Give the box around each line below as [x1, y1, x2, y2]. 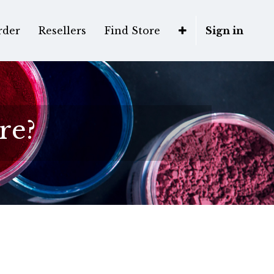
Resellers [39, 24, 86, 37]
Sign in [206, 24, 243, 37]
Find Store [105, 24, 160, 37]
